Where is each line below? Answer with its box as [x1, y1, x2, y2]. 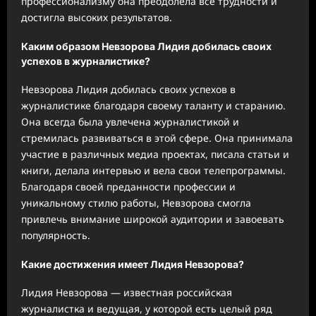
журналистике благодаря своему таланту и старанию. [21, 99, 286, 113]
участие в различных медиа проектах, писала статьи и [21, 147, 289, 162]
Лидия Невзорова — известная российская [21, 286, 232, 300]
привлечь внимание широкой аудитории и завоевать [21, 212, 284, 226]
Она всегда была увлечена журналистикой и [21, 115, 239, 129]
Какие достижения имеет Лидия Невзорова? [21, 257, 244, 270]
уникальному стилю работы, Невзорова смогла [21, 196, 251, 210]
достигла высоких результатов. [21, 10, 172, 24]
